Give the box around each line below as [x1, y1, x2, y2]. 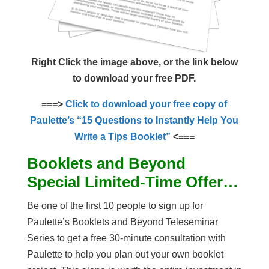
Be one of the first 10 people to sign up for [26, 201, 203, 211]
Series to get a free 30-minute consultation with [26, 233, 226, 243]
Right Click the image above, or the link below [31, 57, 238, 67]
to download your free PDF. [73, 73, 196, 83]
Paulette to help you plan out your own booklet [26, 249, 223, 259]
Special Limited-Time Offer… [26, 173, 238, 191]
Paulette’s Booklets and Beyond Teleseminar [26, 217, 218, 227]
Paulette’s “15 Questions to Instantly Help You [30, 115, 239, 125]
